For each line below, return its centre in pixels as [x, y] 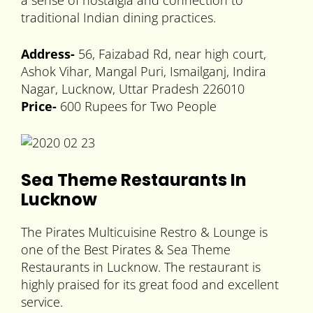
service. [42, 302]
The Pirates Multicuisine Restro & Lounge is [144, 232]
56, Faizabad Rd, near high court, [170, 54]
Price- [39, 107]
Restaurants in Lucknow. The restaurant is [141, 267]
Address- [48, 54]
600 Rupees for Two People [137, 107]
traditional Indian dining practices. [118, 18]
